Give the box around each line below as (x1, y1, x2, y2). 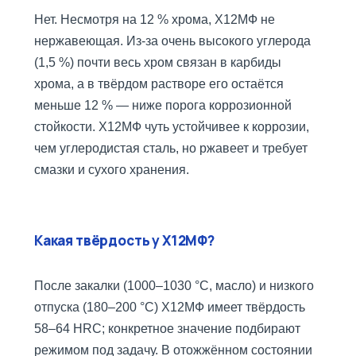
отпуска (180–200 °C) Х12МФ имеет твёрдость (34, 300, 305, 315)
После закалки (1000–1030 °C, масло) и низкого (34, 279, 314, 293)
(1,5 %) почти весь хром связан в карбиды (34, 56, 281, 70)
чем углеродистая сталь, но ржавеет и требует (34, 141, 308, 156)
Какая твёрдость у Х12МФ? (34, 231, 215, 250)
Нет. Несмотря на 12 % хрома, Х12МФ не (34, 13, 275, 27)
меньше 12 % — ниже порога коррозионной (34, 99, 292, 113)
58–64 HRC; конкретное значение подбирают (34, 322, 300, 336)
